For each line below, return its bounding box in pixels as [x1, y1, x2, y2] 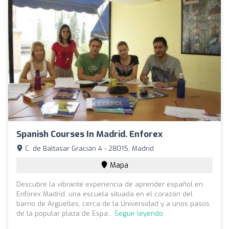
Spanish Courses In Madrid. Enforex [16, 128, 163, 140]
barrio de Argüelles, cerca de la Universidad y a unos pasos [16, 199, 210, 208]
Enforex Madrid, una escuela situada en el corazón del [16, 189, 193, 198]
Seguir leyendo [114, 209, 163, 218]
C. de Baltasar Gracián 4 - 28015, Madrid [23, 144, 154, 153]
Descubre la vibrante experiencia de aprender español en [16, 179, 203, 189]
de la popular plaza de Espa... [16, 209, 114, 218]
